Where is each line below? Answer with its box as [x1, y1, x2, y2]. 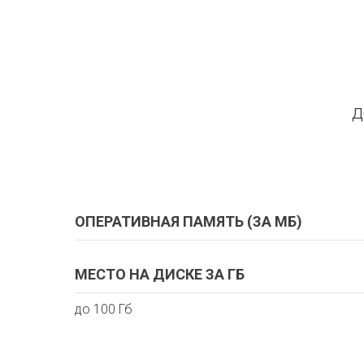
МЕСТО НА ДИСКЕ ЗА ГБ [75, 265, 245, 283]
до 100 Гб [75, 301, 132, 317]
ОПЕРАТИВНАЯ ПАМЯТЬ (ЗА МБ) [75, 212, 302, 230]
